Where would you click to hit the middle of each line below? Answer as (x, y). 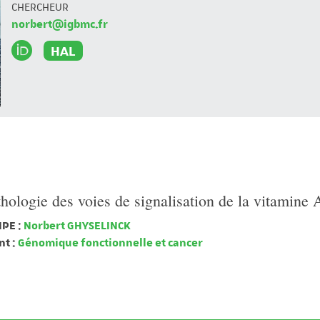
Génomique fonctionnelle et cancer (109, 243)
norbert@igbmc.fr (60, 24)
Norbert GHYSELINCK (76, 226)
